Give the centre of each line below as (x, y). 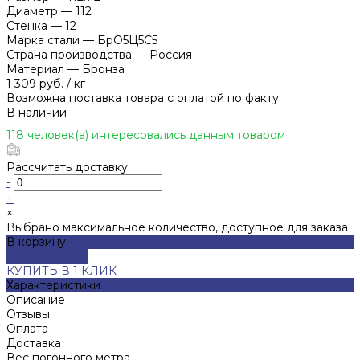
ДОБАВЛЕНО (47, 256)
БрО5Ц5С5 (127, 40)
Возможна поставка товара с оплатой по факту (143, 98)
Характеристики (53, 285)
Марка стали (43, 40)
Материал (35, 69)
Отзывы (28, 314)
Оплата (27, 328)
